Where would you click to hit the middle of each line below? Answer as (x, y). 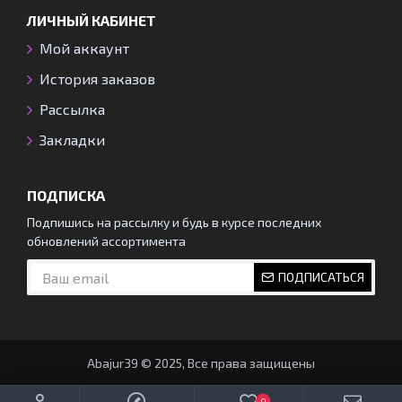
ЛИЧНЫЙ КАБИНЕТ (92, 21)
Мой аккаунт (84, 48)
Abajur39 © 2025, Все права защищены (201, 363)
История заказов (97, 79)
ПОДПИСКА (66, 196)
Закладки (72, 140)
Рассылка (72, 109)
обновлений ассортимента (106, 241)
